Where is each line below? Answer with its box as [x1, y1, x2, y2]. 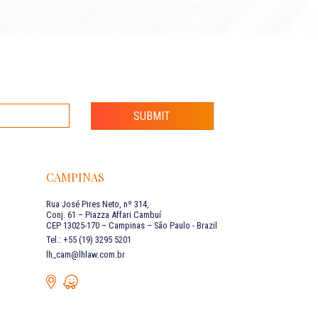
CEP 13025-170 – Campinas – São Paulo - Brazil [45, 220, 217, 231]
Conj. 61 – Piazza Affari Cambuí [45, 209, 161, 220]
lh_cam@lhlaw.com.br [45, 249, 125, 260]
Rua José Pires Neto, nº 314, [45, 199, 149, 209]
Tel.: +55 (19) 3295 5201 [45, 234, 131, 245]
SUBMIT [133, 109, 171, 123]
